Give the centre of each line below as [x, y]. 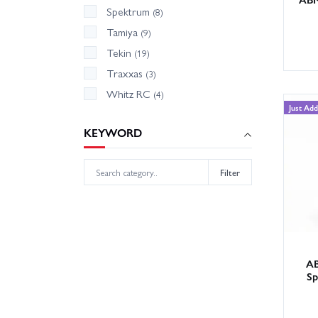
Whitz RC [130, 94]
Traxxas [126, 73]
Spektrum [130, 12]
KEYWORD [113, 133]
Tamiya [124, 32]
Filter [230, 172]
